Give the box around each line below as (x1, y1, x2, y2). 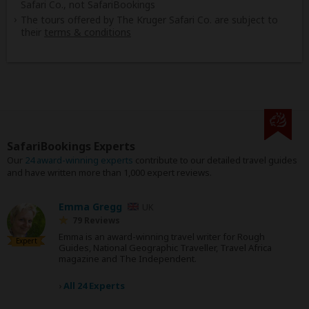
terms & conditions (44, 26, 131, 39)
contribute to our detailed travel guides (133, 154, 297, 167)
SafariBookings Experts (7, 139, 135, 154)
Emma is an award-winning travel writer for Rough (59, 230, 265, 243)
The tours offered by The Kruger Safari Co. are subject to (21, 13, 278, 27)
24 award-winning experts (25, 154, 133, 167)
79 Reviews (72, 215, 120, 227)
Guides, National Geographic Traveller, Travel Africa (59, 241, 272, 255)
